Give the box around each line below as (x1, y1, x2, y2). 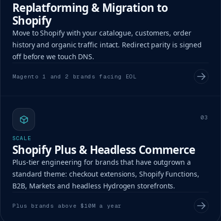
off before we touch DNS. (12, 52, 95, 62)
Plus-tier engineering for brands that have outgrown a (12, 157, 191, 167)
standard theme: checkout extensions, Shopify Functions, (12, 169, 199, 179)
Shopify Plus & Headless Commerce (12, 142, 195, 158)
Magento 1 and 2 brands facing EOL (12, 73, 137, 80)
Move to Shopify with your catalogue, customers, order (12, 28, 191, 38)
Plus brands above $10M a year (12, 202, 122, 210)
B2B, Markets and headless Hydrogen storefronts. (12, 181, 176, 191)
